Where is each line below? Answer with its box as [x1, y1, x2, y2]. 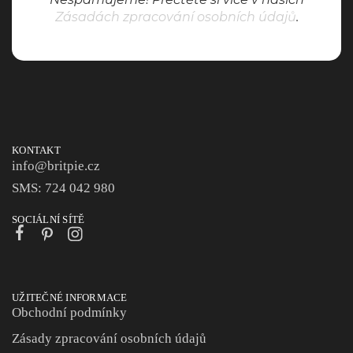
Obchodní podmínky [12, 304, 127, 320]
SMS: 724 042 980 [12, 180, 115, 195]
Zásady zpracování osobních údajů [12, 330, 206, 346]
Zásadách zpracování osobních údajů [54, 9, 296, 24]
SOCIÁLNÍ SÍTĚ [12, 213, 85, 225]
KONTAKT [12, 143, 61, 156]
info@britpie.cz [12, 158, 100, 173]
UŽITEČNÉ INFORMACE [12, 291, 128, 303]
